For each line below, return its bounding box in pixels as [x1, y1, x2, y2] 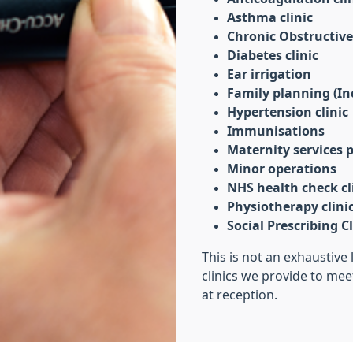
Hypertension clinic [227, 106, 348, 118]
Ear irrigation [227, 68, 314, 80]
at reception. [202, 288, 277, 301]
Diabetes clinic [227, 49, 321, 61]
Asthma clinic [227, 11, 313, 24]
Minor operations [227, 162, 336, 175]
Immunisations [227, 124, 325, 137]
